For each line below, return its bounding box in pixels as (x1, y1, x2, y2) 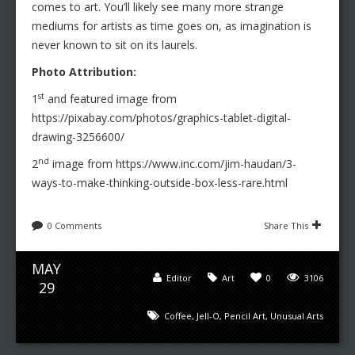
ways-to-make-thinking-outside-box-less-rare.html (32, 174, 288, 190)
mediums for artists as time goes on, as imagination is (32, 17, 311, 33)
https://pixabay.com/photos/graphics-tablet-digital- (32, 109, 291, 125)
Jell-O (197, 309, 219, 322)
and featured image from (44, 90, 177, 106)
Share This (264, 219, 308, 231)
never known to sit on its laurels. (32, 36, 197, 52)
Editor (166, 271, 192, 284)
